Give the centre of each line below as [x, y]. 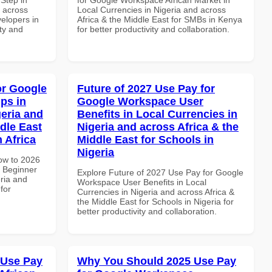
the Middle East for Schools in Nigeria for [155, 201]
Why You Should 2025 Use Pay [157, 261]
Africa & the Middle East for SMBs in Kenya [160, 19]
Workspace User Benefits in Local [142, 182]
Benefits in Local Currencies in [157, 114]
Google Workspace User [140, 101]
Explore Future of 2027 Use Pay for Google [160, 172]
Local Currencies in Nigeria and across [151, 9]
